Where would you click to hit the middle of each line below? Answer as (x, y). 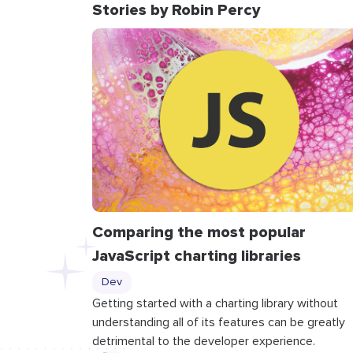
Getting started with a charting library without (215, 303)
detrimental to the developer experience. (203, 341)
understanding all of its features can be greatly (218, 322)
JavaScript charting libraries (196, 256)
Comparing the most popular (199, 232)
